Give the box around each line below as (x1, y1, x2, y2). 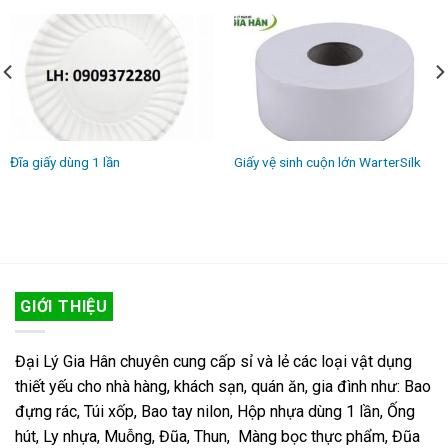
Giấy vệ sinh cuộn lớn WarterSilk (233, 154, 421, 171)
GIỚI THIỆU (20, 297, 109, 317)
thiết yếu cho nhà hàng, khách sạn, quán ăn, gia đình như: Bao (15, 376, 431, 396)
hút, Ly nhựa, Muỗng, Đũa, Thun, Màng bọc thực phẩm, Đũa (15, 426, 420, 446)
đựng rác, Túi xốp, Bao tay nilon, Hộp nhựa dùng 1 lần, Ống (15, 401, 415, 421)
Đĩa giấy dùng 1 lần (9, 154, 120, 171)
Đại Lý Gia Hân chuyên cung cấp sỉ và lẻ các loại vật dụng (15, 351, 412, 371)
